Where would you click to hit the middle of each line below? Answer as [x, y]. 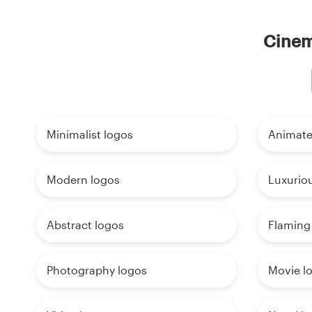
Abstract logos [85, 225]
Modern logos [83, 180]
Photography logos [97, 270]
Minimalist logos [90, 134]
